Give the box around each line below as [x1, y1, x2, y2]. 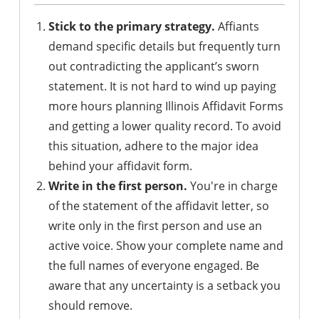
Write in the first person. [48, 178, 187, 194]
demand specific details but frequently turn [48, 38, 281, 54]
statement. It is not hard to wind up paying [48, 78, 276, 94]
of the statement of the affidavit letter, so [48, 198, 269, 214]
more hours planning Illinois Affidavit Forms [48, 98, 283, 114]
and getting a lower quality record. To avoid [48, 118, 281, 134]
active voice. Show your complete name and [48, 238, 283, 253]
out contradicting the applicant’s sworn [48, 58, 259, 74]
